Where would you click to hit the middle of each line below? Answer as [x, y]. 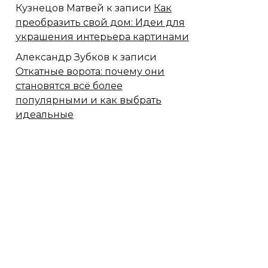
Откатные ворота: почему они [90, 71]
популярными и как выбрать [89, 100]
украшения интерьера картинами [102, 36]
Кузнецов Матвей [60, 8]
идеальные [45, 114]
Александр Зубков [63, 57]
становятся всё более [69, 86]
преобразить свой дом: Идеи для [100, 22]
